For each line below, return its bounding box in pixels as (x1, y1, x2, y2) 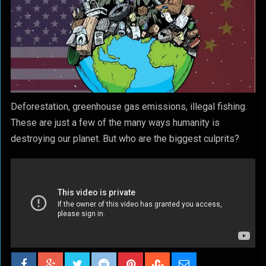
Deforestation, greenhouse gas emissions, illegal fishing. (10, 101, 247, 112)
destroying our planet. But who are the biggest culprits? (10, 133, 239, 144)
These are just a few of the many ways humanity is (10, 117, 220, 128)
